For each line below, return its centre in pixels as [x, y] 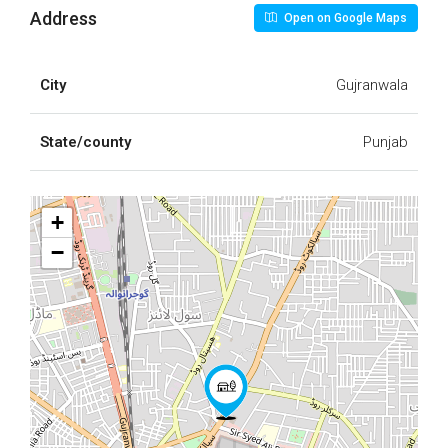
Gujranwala [372, 85]
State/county [85, 142]
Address [63, 18]
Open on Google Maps [344, 18]
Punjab [385, 142]
